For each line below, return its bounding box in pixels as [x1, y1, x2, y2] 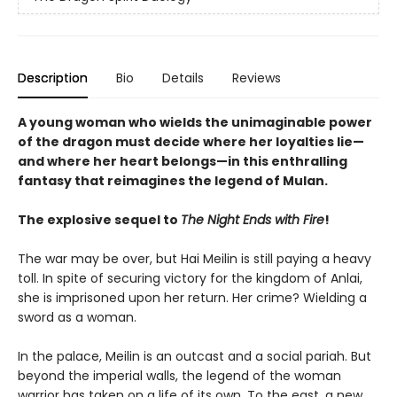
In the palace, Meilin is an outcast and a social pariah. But [18, 346, 371, 365]
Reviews [232, 68, 281, 87]
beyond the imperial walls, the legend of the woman [18, 366, 341, 385]
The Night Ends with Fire [181, 210, 324, 229]
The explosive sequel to [18, 210, 181, 229]
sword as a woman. [18, 307, 136, 326]
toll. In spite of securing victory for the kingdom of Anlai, [18, 269, 362, 287]
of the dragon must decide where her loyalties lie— [18, 132, 364, 151]
